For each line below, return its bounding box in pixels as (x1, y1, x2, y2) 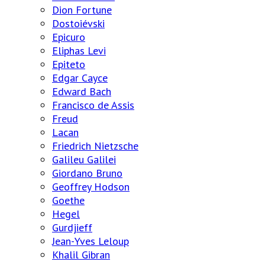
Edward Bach (52, 85, 111, 99)
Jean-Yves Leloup (52, 234, 129, 248)
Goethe (52, 193, 85, 208)
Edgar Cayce (52, 71, 108, 85)
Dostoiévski (52, 17, 105, 31)
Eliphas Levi (52, 44, 106, 58)
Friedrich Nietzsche (52, 139, 138, 153)
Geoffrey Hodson (52, 180, 130, 194)
